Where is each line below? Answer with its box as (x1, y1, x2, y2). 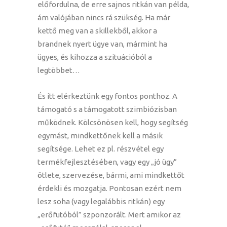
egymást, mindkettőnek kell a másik (37, 131, 163, 140)
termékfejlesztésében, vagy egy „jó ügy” (37, 158, 177, 167)
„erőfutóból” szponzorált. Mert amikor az (37, 210, 181, 219)
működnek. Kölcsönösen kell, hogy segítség (37, 118, 188, 127)
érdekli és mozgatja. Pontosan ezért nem (37, 184, 181, 193)
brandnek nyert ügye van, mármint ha (37, 40, 167, 49)
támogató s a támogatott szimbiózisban (37, 105, 177, 114)
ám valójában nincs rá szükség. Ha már (37, 13, 170, 22)
